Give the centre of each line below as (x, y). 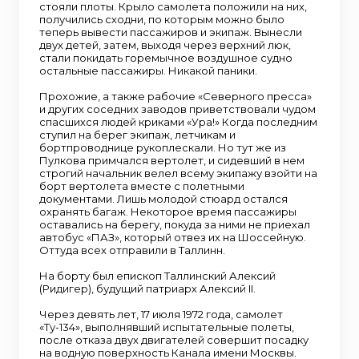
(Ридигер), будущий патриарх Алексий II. (147, 288)
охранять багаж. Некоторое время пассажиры (168, 212)
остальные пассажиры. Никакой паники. (148, 71)
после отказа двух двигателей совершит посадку (174, 340)
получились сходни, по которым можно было (162, 19)
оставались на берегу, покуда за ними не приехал (175, 224)
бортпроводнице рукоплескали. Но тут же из (163, 147)
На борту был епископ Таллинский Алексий (157, 276)
